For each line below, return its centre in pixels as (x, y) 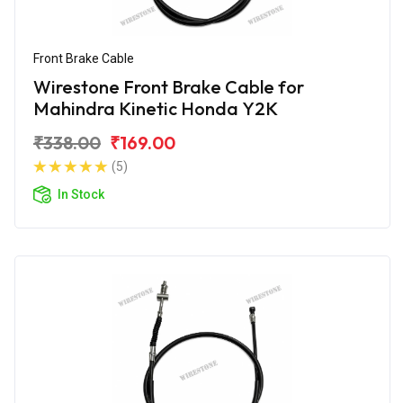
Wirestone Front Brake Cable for (169, 86)
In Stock (81, 194)
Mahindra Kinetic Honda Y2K (156, 108)
